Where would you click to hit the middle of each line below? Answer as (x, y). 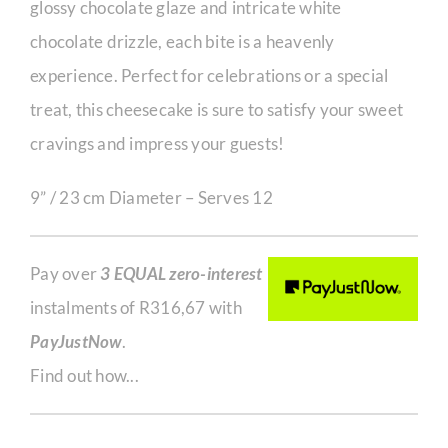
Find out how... (84, 375)
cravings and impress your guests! (157, 143)
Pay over (65, 273)
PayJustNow (76, 341)
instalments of (84, 307)
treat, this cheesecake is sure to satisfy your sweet (217, 109)
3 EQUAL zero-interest (181, 273)
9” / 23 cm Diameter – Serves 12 (151, 197)
